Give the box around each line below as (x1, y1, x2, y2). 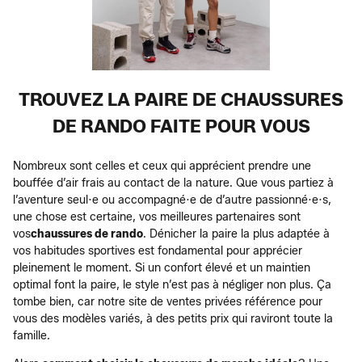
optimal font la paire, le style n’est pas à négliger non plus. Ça (13, 277, 331, 292)
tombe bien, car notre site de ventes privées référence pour (13, 294, 322, 309)
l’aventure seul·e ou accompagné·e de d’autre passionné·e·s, (13, 192, 331, 207)
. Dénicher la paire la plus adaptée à (143, 226, 330, 241)
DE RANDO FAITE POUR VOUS (52, 115, 310, 137)
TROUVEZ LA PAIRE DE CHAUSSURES (19, 88, 343, 111)
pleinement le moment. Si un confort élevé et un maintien (13, 260, 310, 275)
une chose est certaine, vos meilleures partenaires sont (13, 209, 301, 224)
